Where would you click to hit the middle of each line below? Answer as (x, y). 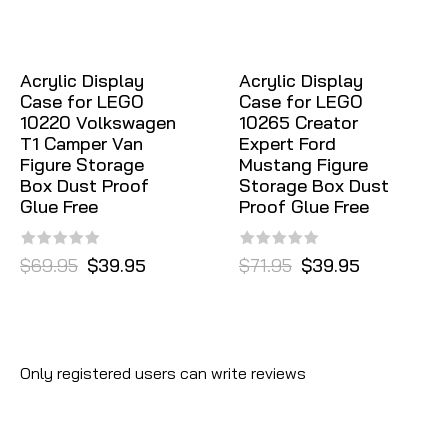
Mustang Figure (303, 164)
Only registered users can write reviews (163, 372)
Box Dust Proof (84, 185)
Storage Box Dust (314, 185)
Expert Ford (287, 143)
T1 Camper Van (81, 143)
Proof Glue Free (304, 206)
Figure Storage (82, 164)
